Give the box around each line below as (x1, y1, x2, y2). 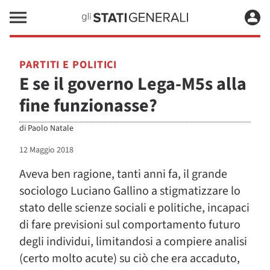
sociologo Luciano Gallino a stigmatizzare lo (19, 183, 240, 199)
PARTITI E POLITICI (19, 57, 118, 72)
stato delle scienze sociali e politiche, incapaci (19, 199, 250, 216)
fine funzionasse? (19, 93, 157, 119)
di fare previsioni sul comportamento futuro (19, 216, 240, 233)
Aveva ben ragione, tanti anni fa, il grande (19, 166, 227, 183)
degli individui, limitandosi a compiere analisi (19, 233, 247, 250)
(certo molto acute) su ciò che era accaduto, (19, 250, 240, 267)
